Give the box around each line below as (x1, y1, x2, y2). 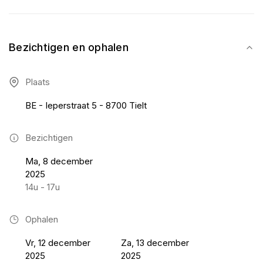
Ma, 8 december (25, 156, 93, 167)
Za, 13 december (121, 237, 190, 248)
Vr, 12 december (25, 237, 90, 248)
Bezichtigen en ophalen (9, 41, 129, 53)
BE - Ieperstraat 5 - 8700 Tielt (25, 100, 147, 111)
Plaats (25, 76, 50, 87)
